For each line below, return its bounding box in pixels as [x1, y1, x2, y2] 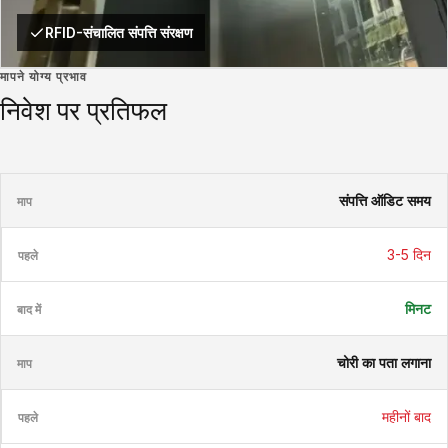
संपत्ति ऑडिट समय [339, 192, 431, 209]
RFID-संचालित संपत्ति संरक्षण [45, 24, 193, 41]
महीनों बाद [382, 408, 431, 425]
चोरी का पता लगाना [337, 354, 431, 371]
